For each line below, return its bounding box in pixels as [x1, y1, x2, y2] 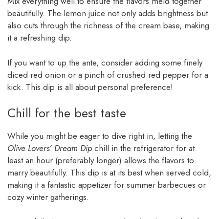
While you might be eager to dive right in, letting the [7, 130, 192, 142]
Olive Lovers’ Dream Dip [7, 142, 92, 154]
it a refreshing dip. [7, 32, 72, 44]
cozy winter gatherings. [7, 191, 89, 203]
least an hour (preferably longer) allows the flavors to [7, 154, 194, 167]
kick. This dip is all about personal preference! [7, 81, 173, 93]
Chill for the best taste [7, 104, 126, 122]
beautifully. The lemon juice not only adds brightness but [7, 7, 208, 20]
